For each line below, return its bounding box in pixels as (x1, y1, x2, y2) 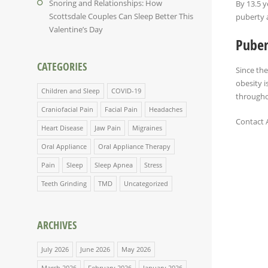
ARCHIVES (37, 217, 77, 233)
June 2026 (80, 244, 110, 254)
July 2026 (41, 244, 69, 254)
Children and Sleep (41, 86, 100, 95)
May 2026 (121, 244, 151, 254)
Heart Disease (41, 123, 83, 132)
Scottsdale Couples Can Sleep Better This (49, 10, 193, 22)
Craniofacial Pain (41, 104, 93, 114)
